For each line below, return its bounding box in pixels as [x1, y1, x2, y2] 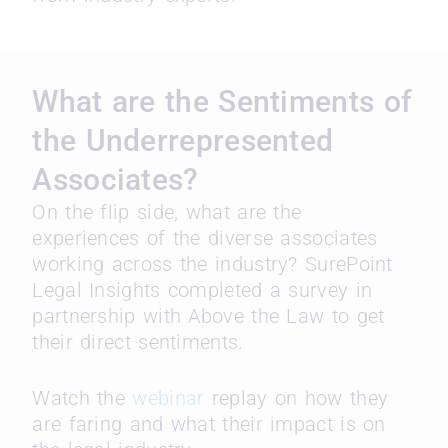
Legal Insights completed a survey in [32, 278, 373, 303]
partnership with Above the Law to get [32, 304, 385, 329]
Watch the [32, 386, 133, 411]
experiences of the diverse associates [32, 226, 378, 251]
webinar [132, 386, 205, 411]
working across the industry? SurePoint [32, 252, 393, 277]
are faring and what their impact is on [32, 412, 386, 437]
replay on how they [211, 386, 389, 411]
